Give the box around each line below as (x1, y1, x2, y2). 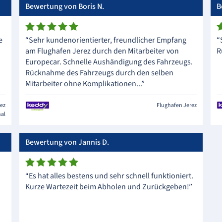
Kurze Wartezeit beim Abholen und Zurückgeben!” (25, 181, 193, 192)
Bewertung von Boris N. (25, 1, 105, 12)
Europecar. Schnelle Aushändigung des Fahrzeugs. (25, 56, 193, 67)
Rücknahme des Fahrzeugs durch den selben (25, 67, 174, 78)
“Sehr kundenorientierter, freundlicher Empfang (25, 35, 187, 46)
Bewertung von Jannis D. (25, 137, 110, 148)
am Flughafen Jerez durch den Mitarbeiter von (25, 46, 179, 56)
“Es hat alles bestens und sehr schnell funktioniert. (25, 170, 194, 181)
